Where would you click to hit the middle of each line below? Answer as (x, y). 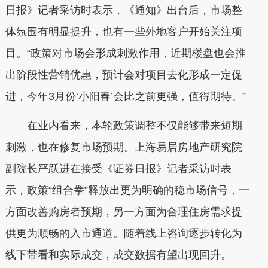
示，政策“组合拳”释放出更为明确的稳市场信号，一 (127, 190)
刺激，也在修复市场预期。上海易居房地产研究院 (124, 147)
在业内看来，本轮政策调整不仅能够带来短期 (124, 126)
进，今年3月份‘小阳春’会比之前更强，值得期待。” (125, 96)
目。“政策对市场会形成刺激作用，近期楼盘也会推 (125, 53)
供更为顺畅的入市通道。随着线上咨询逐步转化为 (124, 233)
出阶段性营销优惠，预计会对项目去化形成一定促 (124, 74)
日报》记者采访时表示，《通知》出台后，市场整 (124, 10)
